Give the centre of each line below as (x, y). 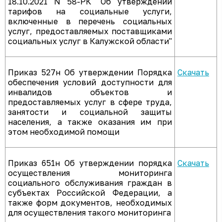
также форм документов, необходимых (90, 203)
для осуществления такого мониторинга (89, 213)
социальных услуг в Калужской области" (90, 41)
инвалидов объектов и (90, 92)
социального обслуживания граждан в (90, 183)
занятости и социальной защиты (90, 112)
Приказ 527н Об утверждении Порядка (90, 72)
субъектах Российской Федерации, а (90, 193)
